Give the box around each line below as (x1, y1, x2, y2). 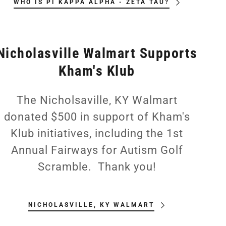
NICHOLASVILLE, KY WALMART (28, 201, 154, 209)
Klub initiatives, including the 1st (11, 127, 183, 140)
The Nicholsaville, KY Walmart (16, 94, 178, 107)
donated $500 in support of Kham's (4, 110, 190, 124)
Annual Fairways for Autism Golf (11, 144, 183, 157)
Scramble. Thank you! (37, 160, 156, 174)
